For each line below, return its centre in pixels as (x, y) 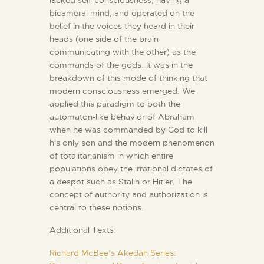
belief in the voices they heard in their (122, 26)
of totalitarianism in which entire (111, 155)
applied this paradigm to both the (115, 103)
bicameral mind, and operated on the (122, 13)
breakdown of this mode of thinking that (128, 77)
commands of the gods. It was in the (121, 65)
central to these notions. (97, 207)
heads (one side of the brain (104, 39)
